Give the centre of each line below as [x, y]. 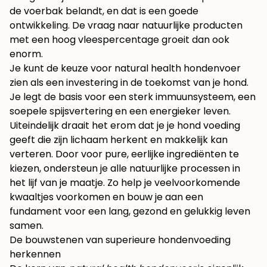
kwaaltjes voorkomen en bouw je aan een [106, 197]
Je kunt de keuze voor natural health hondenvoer [125, 69]
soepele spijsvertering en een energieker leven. [120, 111]
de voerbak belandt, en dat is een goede [104, 11]
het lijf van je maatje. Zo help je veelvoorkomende [125, 183]
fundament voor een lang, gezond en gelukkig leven [130, 212]
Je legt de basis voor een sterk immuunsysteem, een [133, 97]
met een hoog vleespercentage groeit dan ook [119, 40]
